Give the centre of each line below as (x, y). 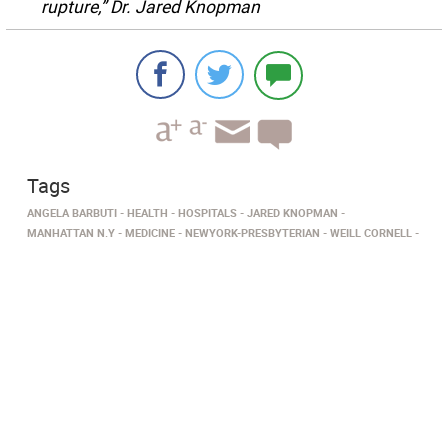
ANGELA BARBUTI (72, 213)
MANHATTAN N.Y (71, 233)
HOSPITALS (207, 213)
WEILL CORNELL (371, 233)
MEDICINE (150, 233)
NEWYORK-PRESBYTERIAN (252, 233)
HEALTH (147, 213)
